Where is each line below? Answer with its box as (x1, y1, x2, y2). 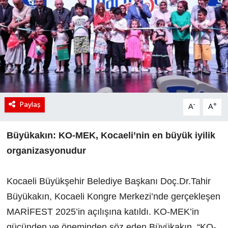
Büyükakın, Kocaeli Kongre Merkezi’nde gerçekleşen (6, 191, 220, 202)
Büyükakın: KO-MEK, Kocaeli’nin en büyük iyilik (6, 130, 215, 141)
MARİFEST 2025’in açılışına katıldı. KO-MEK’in (6, 207, 199, 217)
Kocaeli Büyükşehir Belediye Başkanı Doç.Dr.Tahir (6, 176, 211, 187)
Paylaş (19, 101, 41, 109)
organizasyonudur (6, 146, 86, 156)
